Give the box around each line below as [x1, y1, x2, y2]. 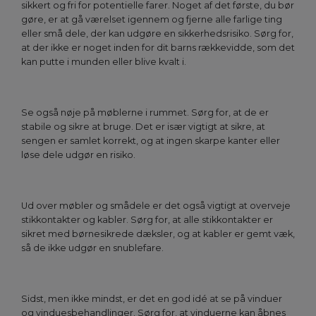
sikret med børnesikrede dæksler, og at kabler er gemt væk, [21, 229, 295, 240]
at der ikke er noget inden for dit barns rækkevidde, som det [21, 42, 295, 54]
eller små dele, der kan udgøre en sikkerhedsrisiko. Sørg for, [21, 28, 293, 39]
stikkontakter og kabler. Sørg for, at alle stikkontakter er [21, 214, 273, 226]
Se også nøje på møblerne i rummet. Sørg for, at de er [21, 107, 269, 119]
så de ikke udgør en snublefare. [21, 243, 164, 254]
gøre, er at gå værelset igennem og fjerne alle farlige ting [21, 14, 282, 25]
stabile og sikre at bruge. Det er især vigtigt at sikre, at [21, 121, 265, 133]
